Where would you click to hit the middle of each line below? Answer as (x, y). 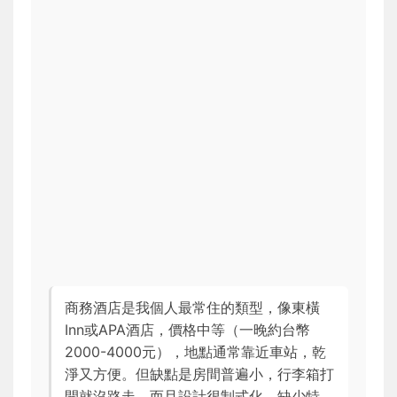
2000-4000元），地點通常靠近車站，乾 (195, 352)
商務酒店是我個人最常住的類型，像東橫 (192, 308)
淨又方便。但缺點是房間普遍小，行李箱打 (199, 374)
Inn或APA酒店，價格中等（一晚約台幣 (187, 330)
